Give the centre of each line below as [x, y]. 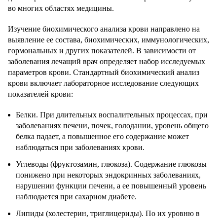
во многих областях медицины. [61, 8]
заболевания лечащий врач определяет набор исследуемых [107, 62]
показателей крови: [40, 94]
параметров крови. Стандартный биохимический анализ [104, 73]
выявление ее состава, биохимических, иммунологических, [109, 40]
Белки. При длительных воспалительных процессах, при [112, 115]
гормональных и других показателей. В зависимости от [102, 51]
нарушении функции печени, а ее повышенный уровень [111, 186]
